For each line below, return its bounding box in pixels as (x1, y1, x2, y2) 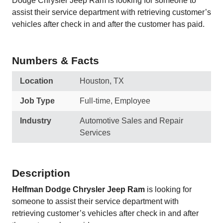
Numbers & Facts (12, 55, 99, 66)
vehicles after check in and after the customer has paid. (12, 20, 205, 28)
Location (20, 77, 53, 85)
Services (80, 128, 111, 137)
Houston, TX (80, 77, 124, 85)
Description (12, 167, 70, 179)
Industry (20, 116, 51, 125)
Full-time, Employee (80, 97, 150, 105)
